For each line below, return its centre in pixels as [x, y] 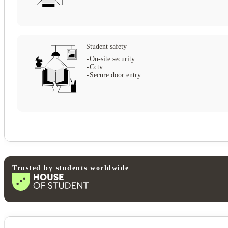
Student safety [106, 47]
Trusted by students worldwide [71, 168]
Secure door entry [115, 75]
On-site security [112, 59]
